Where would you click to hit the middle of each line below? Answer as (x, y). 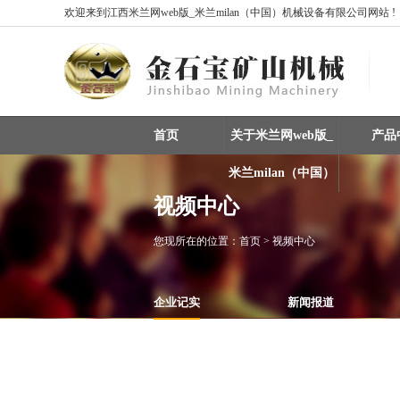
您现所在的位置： (196, 241)
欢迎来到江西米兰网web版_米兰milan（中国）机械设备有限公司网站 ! (230, 12)
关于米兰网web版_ (281, 135)
